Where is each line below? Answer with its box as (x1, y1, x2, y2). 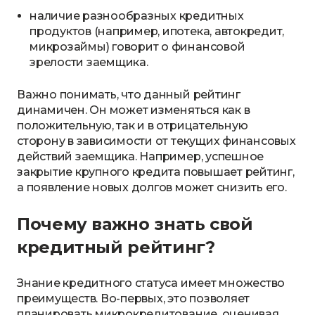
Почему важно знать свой (17, 214, 253, 234)
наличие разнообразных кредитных (30, 9, 244, 22)
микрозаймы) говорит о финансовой (30, 40, 245, 53)
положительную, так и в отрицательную (17, 119, 248, 132)
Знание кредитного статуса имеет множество (17, 276, 285, 290)
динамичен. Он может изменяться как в (17, 103, 250, 117)
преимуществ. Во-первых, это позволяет (17, 292, 250, 305)
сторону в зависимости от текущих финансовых (17, 134, 296, 148)
